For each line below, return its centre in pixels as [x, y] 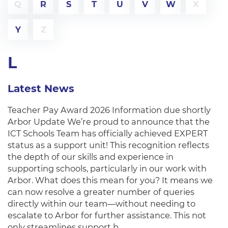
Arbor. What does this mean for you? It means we [110, 180]
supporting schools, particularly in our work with [107, 168]
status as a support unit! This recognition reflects [108, 145]
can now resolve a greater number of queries [101, 192]
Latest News [41, 89]
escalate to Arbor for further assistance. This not [107, 215]
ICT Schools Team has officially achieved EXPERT [108, 133]
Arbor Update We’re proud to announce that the [109, 122]
